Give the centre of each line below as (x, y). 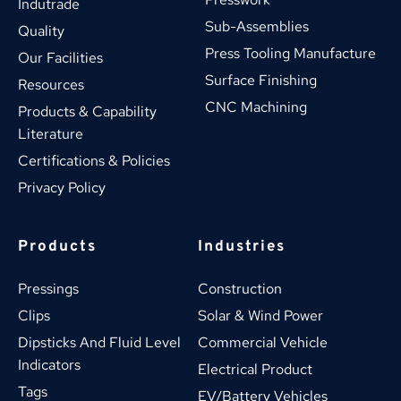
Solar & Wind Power (260, 315)
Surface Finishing (261, 80)
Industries (241, 247)
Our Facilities (60, 57)
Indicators (49, 364)
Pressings (48, 288)
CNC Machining (256, 107)
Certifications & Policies (94, 160)
